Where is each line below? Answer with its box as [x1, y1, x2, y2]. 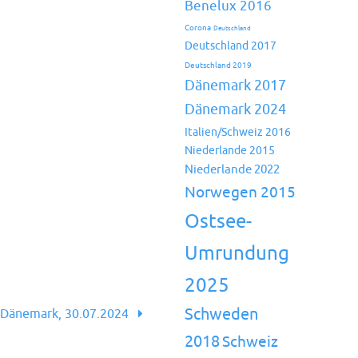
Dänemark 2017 [185, 77, 286, 94]
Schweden [185, 304, 258, 324]
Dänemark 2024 [185, 100, 286, 119]
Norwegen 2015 [185, 183, 296, 202]
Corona [185, 23, 211, 33]
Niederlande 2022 [185, 161, 280, 177]
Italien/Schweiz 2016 [185, 125, 291, 139]
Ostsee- [185, 209, 252, 233]
